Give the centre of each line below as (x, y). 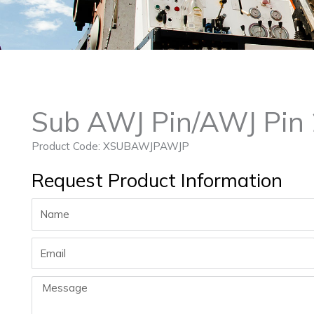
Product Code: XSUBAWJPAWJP (110, 146)
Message (53, 284)
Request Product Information (157, 180)
